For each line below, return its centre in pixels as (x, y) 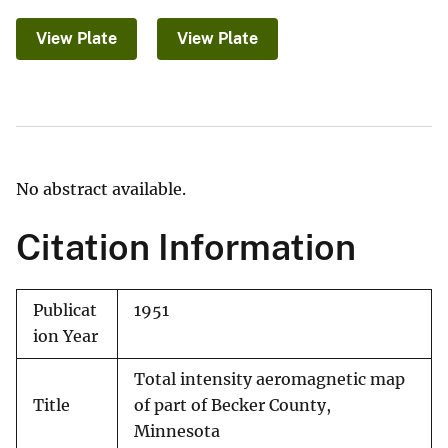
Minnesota (177, 432)
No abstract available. (101, 189)
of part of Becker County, (232, 406)
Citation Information (186, 247)
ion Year (65, 337)
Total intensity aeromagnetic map (269, 380)
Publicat (65, 311)
